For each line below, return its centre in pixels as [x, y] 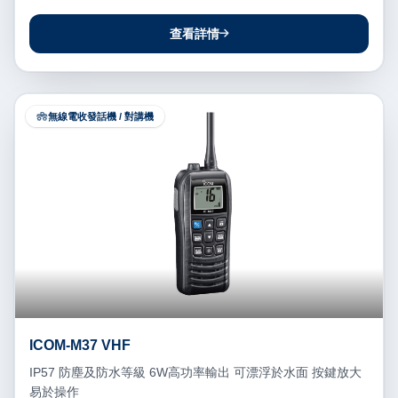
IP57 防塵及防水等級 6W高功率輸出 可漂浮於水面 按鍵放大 [195, 372]
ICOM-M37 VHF [116, 345]
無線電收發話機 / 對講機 [101, 116]
